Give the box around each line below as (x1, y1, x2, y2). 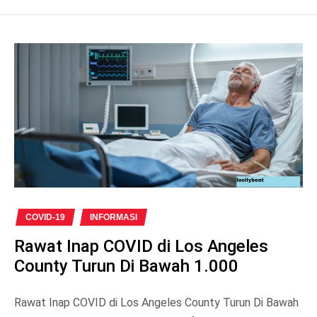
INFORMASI (90, 212, 137, 222)
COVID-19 (25, 212, 65, 222)
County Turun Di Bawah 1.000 (14, 255, 238, 276)
